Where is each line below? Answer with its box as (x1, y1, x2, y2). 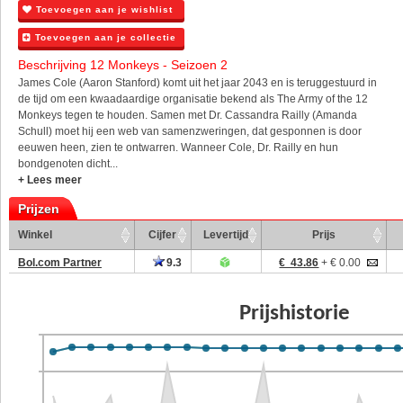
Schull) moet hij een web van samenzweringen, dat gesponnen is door (18, 125, 362, 138)
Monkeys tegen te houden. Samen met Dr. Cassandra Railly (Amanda (18, 109, 357, 121)
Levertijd (203, 228, 249, 241)
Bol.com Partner (18, 256, 102, 269)
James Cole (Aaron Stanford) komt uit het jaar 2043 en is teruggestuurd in (18, 76, 377, 89)
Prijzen (18, 201, 59, 216)
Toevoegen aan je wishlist (32, 4, 173, 14)
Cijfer (148, 228, 177, 241)
